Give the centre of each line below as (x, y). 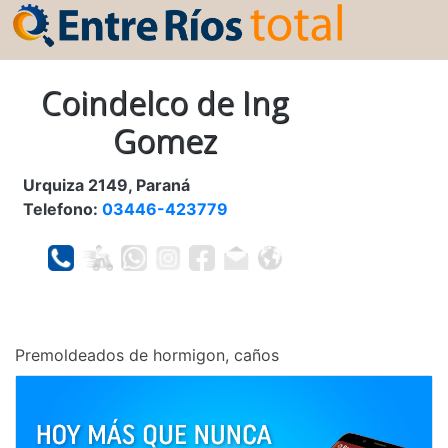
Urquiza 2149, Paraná (106, 185)
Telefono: (62, 209)
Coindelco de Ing (165, 103)
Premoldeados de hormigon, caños (147, 355)
